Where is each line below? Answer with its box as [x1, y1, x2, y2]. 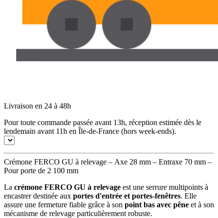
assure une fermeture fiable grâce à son [4, 200, 125, 209]
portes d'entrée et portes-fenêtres [73, 191, 181, 200]
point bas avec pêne [125, 200, 189, 209]
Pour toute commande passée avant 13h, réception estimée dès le [4, 118, 201, 127]
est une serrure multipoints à [121, 182, 208, 191]
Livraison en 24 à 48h [4, 101, 71, 110]
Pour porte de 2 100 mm [4, 166, 78, 175]
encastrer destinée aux [4, 191, 73, 200]
